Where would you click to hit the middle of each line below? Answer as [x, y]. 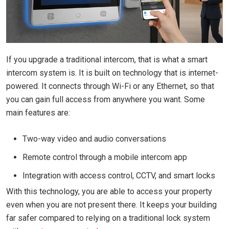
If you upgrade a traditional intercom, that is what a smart [107, 59]
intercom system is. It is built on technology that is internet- [112, 73]
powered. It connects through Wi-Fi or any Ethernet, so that [110, 86]
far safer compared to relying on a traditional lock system [108, 218]
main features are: [39, 112]
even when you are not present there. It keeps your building [111, 204]
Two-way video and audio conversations [94, 139]
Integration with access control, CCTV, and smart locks [119, 175]
